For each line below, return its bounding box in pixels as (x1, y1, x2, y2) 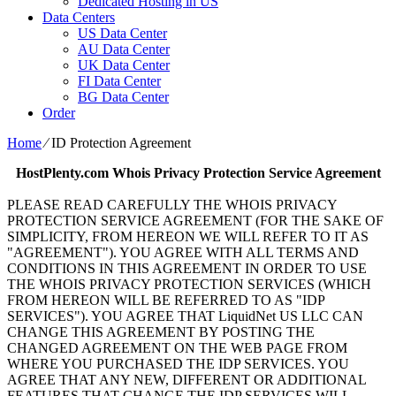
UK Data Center (78, 57, 170, 72)
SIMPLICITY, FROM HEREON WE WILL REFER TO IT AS (7, 229, 369, 245)
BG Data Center (78, 89, 169, 104)
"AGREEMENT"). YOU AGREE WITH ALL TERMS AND (7, 245, 359, 261)
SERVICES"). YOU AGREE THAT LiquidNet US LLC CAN (7, 308, 363, 324)
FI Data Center (78, 73, 161, 88)
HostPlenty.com (15, 165, 109, 180)
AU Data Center (78, 42, 170, 57)
